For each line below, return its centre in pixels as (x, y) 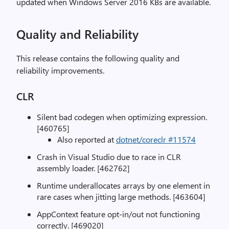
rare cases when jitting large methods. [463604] (121, 197)
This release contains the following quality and (98, 58)
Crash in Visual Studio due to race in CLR (109, 157)
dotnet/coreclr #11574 (156, 139)
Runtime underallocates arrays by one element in (123, 185)
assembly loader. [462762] (83, 168)
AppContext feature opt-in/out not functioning (118, 214)
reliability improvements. (60, 70)
